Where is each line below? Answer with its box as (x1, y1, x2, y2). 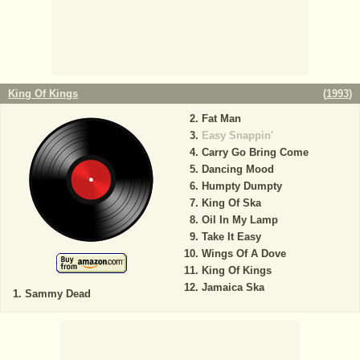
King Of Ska (201, 196, 261, 209)
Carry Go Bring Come (201, 145, 309, 158)
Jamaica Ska (201, 280, 264, 293)
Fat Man (201, 112, 241, 125)
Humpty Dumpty (201, 179, 282, 192)
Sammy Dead (25, 287, 91, 300)
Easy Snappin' (201, 129, 273, 141)
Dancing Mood (201, 162, 274, 175)
